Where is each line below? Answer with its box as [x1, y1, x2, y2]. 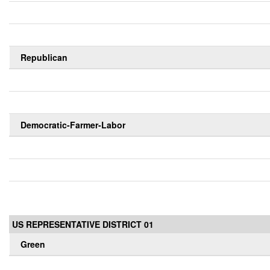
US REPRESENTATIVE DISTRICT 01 [12, 218, 154, 231]
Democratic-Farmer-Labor [20, 119, 125, 131]
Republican [20, 51, 67, 64]
